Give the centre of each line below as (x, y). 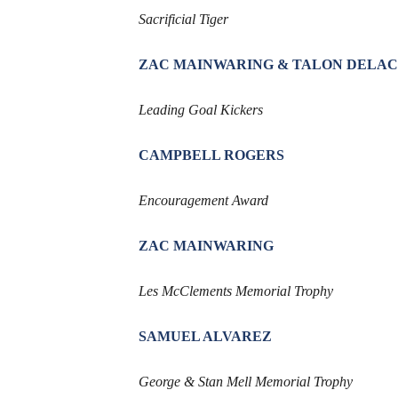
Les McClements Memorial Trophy (235, 291)
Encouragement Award (203, 201)
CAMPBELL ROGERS (211, 155)
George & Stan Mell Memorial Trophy (245, 382)
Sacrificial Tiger (183, 20)
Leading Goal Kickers (200, 110)
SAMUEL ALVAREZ (205, 337)
